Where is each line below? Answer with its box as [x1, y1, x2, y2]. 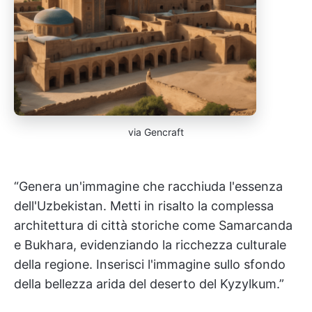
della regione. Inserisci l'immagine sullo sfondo [14, 257, 286, 272]
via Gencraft [128, 126, 184, 138]
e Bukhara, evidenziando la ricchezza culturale [14, 237, 286, 252]
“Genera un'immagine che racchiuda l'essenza [14, 179, 283, 194]
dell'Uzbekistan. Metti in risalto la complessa [14, 198, 274, 213]
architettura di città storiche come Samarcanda [14, 218, 292, 233]
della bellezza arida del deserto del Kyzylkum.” [14, 276, 284, 291]
